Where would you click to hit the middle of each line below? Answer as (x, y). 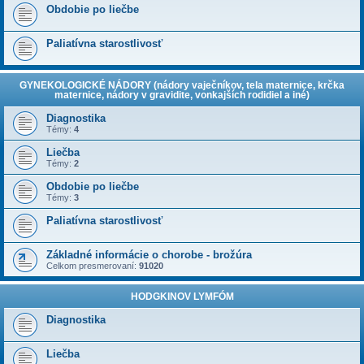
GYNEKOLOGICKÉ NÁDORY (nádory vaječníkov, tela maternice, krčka (182, 85)
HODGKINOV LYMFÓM (182, 297)
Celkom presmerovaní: (93, 266)
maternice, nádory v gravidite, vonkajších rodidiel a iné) (182, 95)
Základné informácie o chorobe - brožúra (149, 255)
